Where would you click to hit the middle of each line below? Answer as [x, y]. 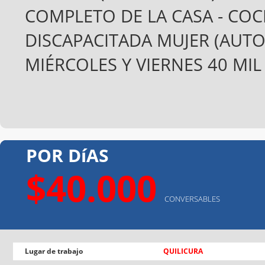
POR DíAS [67, 155]
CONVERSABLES [192, 198]
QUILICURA [183, 251]
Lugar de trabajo [54, 251]
